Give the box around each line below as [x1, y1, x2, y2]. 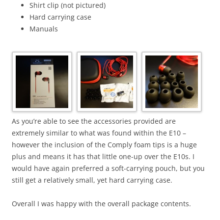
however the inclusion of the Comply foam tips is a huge [12, 139, 197, 149]
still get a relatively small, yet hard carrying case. [12, 175, 172, 185]
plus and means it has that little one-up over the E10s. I [12, 151, 194, 161]
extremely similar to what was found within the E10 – [12, 128, 186, 137]
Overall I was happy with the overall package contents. [12, 198, 191, 208]
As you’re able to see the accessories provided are [12, 116, 176, 126]
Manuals [29, 24, 58, 34]
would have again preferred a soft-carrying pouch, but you [12, 163, 205, 173]
